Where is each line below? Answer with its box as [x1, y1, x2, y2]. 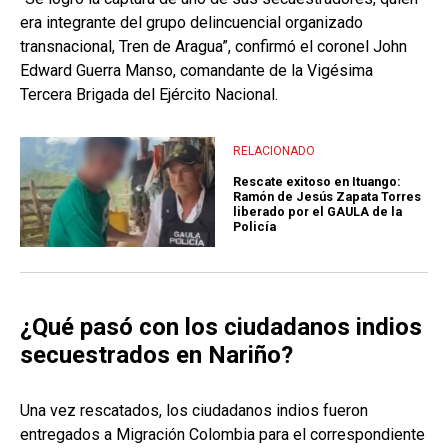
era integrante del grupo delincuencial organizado [20, 13, 363, 33]
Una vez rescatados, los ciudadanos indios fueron [20, 401, 368, 421]
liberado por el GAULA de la [233, 204, 402, 220]
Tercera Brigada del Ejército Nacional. [20, 85, 278, 105]
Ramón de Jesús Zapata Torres [233, 189, 421, 205]
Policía [233, 219, 276, 235]
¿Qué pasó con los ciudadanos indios [20, 313, 422, 342]
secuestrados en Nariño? [20, 341, 293, 370]
